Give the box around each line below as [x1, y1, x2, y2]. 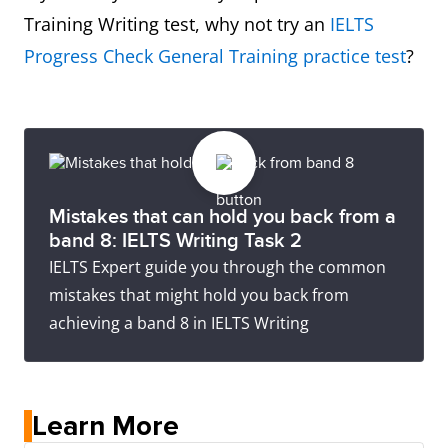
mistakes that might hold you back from [49, 284, 349, 306]
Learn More [32, 409, 179, 443]
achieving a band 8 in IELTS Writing [49, 312, 309, 334]
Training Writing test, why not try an [24, 12, 330, 36]
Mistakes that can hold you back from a [49, 205, 396, 229]
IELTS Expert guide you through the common [49, 256, 386, 278]
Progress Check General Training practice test [24, 44, 406, 68]
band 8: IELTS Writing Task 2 [49, 229, 302, 253]
